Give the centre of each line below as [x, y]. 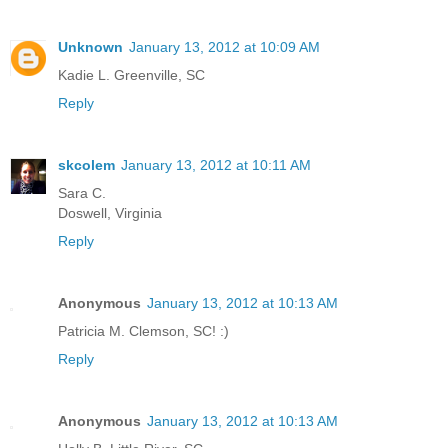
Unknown [90, 47]
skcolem [86, 165]
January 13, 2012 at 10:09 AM [224, 47]
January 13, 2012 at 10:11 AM [216, 165]
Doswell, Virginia [110, 213]
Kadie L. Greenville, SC [131, 75]
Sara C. [82, 193]
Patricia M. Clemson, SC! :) [143, 331]
